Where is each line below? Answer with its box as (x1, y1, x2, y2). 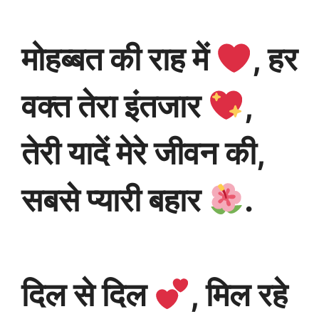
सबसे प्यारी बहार (21, 181, 208, 220)
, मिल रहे (189, 276, 288, 315)
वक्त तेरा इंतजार (21, 87, 208, 126)
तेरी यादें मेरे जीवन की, (21, 134, 265, 173)
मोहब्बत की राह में (21, 40, 216, 79)
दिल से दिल (21, 276, 154, 315)
